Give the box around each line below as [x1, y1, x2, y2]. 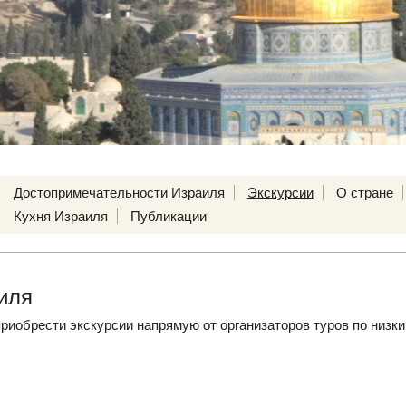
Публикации [130, 208, 207, 224]
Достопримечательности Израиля [13, 185, 225, 200]
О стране [335, 185, 393, 200]
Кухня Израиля [13, 208, 108, 224]
